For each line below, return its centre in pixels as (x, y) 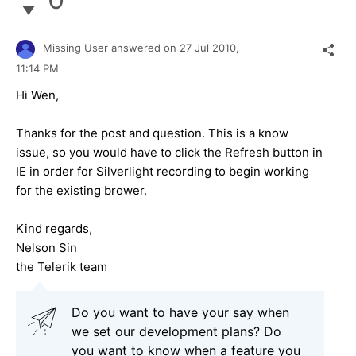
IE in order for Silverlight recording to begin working (163, 171)
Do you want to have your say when (180, 312)
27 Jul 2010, (211, 48)
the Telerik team (62, 266)
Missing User (75, 48)
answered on (145, 48)
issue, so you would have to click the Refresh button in (169, 152)
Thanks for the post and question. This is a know (152, 133)
